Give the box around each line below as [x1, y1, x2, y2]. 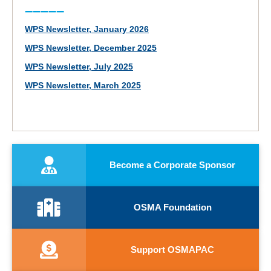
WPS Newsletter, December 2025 [25, 44, 157, 53]
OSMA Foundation [133, 202, 212, 213]
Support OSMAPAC [131, 244, 215, 255]
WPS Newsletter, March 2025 [25, 81, 141, 91]
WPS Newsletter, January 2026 [25, 25, 149, 34]
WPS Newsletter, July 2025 [25, 62, 133, 72]
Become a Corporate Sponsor [109, 160, 236, 171]
